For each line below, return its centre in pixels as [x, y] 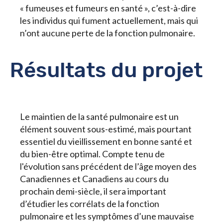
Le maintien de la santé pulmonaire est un [99, 117]
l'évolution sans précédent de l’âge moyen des [108, 167]
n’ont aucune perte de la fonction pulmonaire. [108, 33]
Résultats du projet [106, 70]
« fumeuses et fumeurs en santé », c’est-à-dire [108, 8]
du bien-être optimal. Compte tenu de [92, 154]
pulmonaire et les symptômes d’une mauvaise [107, 216]
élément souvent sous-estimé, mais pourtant [106, 129]
